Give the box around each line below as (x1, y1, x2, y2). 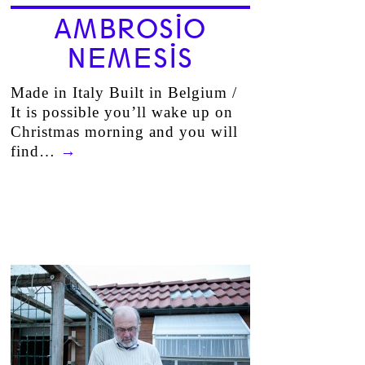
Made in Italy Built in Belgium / (10, 84, 237, 101)
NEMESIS (66, 43, 194, 74)
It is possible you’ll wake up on (10, 103, 233, 121)
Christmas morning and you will (10, 123, 238, 140)
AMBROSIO (54, 14, 206, 45)
